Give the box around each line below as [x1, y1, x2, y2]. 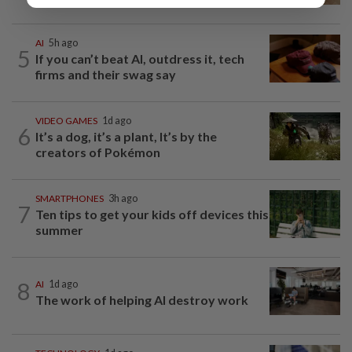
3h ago [108, 192, 137, 205]
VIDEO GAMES [35, 115, 97, 127]
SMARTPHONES [35, 192, 104, 205]
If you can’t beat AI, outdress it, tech [35, 51, 244, 67]
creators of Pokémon [35, 145, 160, 160]
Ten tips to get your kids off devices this [35, 207, 269, 222]
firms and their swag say [35, 67, 176, 82]
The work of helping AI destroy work [35, 291, 248, 307]
